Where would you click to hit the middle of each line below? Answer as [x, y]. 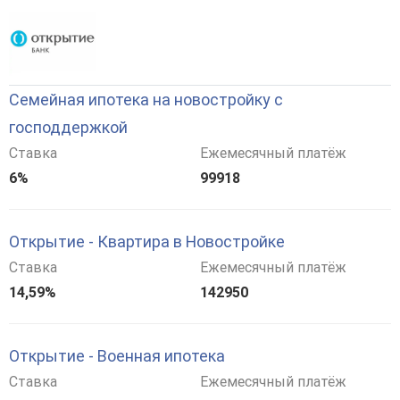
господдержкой [68, 127]
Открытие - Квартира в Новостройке [147, 241]
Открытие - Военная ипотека [117, 355]
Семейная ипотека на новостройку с [146, 99]
